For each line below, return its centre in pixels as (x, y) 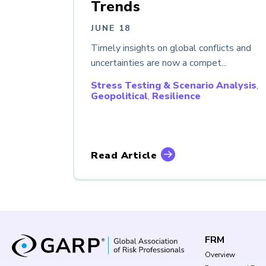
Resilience (176, 96)
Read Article (124, 155)
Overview (220, 254)
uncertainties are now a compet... (159, 63)
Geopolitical (119, 96)
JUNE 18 (111, 28)
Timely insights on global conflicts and (171, 48)
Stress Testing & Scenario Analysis (174, 85)
